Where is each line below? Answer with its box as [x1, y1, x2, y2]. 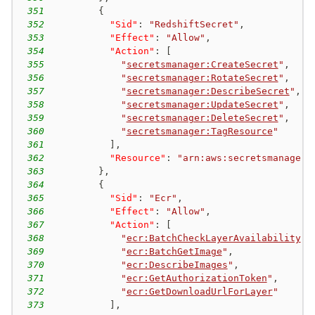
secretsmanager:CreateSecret [126, 58, 278, 70]
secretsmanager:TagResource [126, 125, 273, 136]
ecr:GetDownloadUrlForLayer [126, 285, 273, 297]
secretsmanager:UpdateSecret [126, 98, 278, 110]
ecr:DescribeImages [126, 259, 228, 270]
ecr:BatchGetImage [126, 245, 222, 257]
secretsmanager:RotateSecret [126, 72, 278, 83]
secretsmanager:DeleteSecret [126, 112, 278, 123]
